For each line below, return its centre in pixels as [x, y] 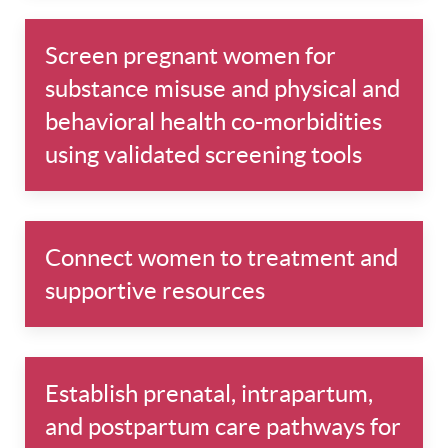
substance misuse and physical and [222, 89]
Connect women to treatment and [221, 258]
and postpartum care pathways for [223, 427]
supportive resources [155, 291]
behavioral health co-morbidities [213, 122]
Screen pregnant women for [190, 56]
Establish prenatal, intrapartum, [209, 394]
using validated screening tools [203, 155]
